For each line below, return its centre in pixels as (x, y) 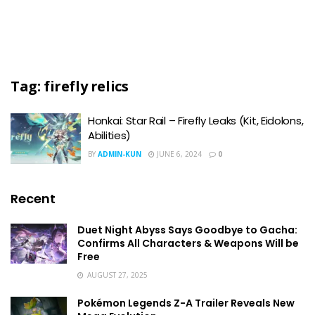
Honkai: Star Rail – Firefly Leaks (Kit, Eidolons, (196, 121)
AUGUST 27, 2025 (116, 275)
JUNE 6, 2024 (178, 154)
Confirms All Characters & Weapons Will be (188, 243)
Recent (33, 198)
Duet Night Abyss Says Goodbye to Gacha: (187, 230)
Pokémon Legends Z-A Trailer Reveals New (186, 303)
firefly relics (86, 86)
